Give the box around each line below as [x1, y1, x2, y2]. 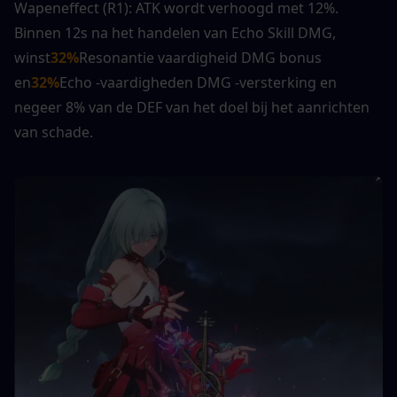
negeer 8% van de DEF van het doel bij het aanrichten [14, 97, 370, 118]
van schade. [14, 122, 93, 143]
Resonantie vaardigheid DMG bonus [79, 48, 322, 68]
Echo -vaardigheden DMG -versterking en [59, 73, 337, 93]
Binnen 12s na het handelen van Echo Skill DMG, [14, 23, 336, 43]
